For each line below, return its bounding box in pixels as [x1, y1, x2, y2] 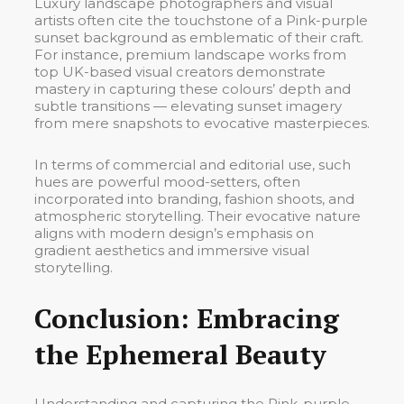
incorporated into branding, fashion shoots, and [34, 190, 354, 208]
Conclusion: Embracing [34, 300, 339, 337]
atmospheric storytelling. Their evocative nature [34, 207, 361, 225]
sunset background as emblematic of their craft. [34, 29, 363, 47]
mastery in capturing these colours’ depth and [34, 80, 351, 98]
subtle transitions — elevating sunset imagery [34, 97, 342, 115]
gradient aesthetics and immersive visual [34, 242, 309, 260]
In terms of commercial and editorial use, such [34, 156, 351, 174]
